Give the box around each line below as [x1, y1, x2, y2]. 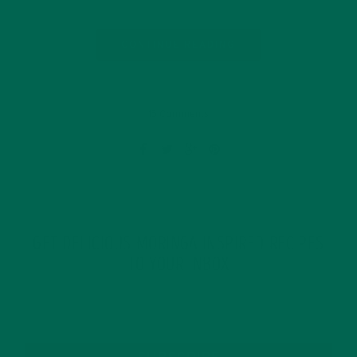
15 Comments [148, 109, 209, 120]
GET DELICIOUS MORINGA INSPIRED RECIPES [33, 235, 324, 255]
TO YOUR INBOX [127, 256, 229, 276]
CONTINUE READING [121, 40, 236, 50]
